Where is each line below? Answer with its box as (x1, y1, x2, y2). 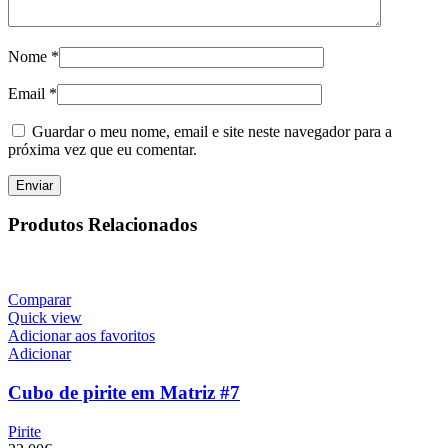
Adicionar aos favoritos (8, 327, 155, 345)
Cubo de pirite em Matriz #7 (8, 381, 240, 403)
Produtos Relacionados (8, 214, 197, 236)
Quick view (8, 309, 82, 327)
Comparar (8, 291, 71, 309)
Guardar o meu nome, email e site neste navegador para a (32, 122, 392, 140)
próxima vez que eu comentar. (8, 140, 197, 158)
